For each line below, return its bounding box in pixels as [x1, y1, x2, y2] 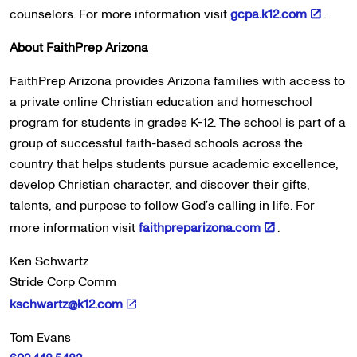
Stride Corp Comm [10, 273, 116, 291]
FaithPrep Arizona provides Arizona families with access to [10, 73, 345, 90]
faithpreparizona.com [139, 219, 261, 237]
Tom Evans [10, 329, 71, 347]
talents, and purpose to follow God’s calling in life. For [10, 197, 315, 214]
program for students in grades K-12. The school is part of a [10, 114, 346, 131]
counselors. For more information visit [10, 6, 230, 23]
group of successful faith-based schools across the [10, 135, 303, 152]
